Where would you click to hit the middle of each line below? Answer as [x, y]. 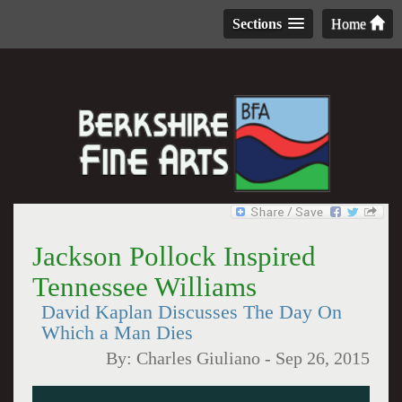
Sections [257, 24]
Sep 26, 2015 [323, 358]
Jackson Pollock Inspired [174, 256]
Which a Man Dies [117, 333]
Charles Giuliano [199, 358]
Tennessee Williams [144, 287]
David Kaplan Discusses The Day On [191, 312]
